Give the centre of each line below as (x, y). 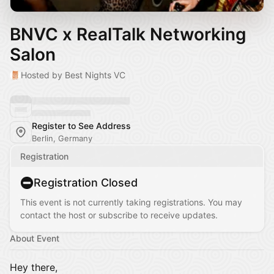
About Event (35, 238)
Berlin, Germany (62, 138)
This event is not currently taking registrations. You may (131, 202)
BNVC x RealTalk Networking (128, 34)
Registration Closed (86, 183)
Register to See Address (81, 126)
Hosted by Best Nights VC (73, 75)
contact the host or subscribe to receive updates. (119, 215)
